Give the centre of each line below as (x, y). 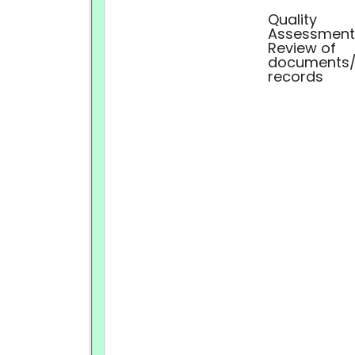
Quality (292, 19)
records (296, 76)
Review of (302, 48)
